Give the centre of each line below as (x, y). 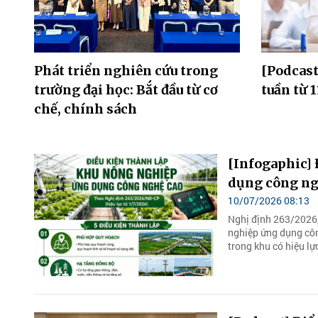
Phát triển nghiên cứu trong (126, 70)
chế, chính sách (86, 109)
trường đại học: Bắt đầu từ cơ (126, 89)
